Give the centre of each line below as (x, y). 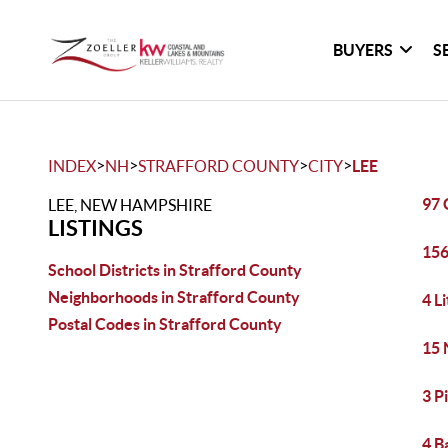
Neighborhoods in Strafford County (174, 297)
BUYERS (363, 49)
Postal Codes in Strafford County (165, 324)
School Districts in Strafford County (175, 270)
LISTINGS (95, 227)
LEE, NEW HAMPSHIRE (130, 205)
